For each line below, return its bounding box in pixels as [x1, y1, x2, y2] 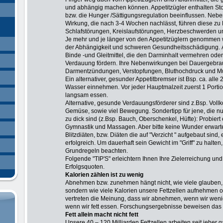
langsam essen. [65, 92, 108, 99]
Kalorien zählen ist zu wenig [65, 171, 143, 178]
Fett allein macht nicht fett [65, 211, 138, 218]
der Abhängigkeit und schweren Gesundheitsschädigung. [65, 44, 220, 51]
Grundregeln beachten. [65, 147, 128, 154]
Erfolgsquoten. [65, 163, 105, 170]
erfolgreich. [65, 139, 96, 146]
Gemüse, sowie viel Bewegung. [65, 108, 150, 114]
